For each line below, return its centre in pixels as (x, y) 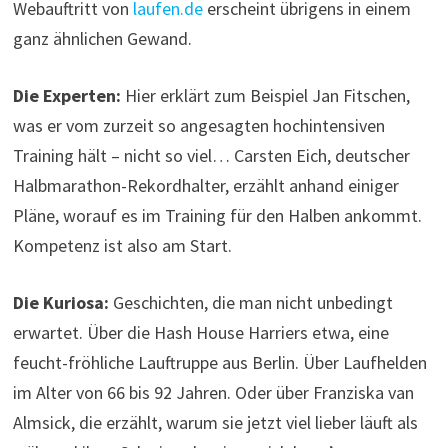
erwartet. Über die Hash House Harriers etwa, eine (200, 333)
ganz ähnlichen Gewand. (102, 39)
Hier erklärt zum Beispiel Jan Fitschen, (265, 96)
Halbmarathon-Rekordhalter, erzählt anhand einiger (205, 186)
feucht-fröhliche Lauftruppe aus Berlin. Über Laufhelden (219, 363)
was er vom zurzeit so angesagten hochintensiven (198, 126)
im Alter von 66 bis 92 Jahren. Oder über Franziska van (213, 393)
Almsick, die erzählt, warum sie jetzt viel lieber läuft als (215, 423)
